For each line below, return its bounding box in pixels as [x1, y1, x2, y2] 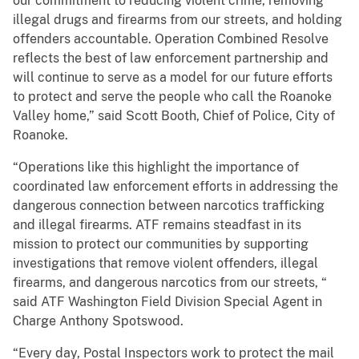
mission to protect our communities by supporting [13, 236, 309, 252]
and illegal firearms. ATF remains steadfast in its [13, 217, 301, 233]
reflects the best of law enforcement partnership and [13, 50, 329, 67]
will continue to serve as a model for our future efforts [13, 70, 333, 86]
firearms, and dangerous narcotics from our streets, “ [13, 275, 327, 291]
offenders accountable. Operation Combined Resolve [13, 31, 329, 47]
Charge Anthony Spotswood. [13, 313, 184, 329]
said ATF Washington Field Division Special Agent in [13, 294, 322, 310]
